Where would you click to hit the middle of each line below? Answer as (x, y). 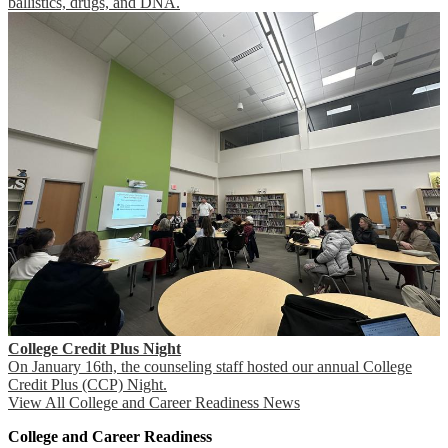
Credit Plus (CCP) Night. (87, 384)
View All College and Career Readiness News (154, 402)
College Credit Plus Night (94, 348)
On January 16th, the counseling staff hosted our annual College (210, 366)
